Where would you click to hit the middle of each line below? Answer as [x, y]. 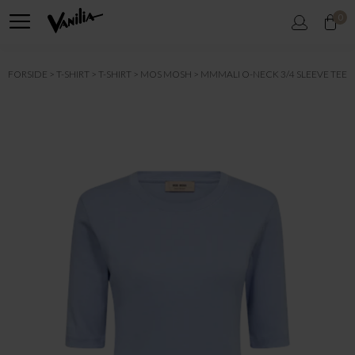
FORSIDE [28, 74]
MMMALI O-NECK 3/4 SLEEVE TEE [274, 74]
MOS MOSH [166, 74]
